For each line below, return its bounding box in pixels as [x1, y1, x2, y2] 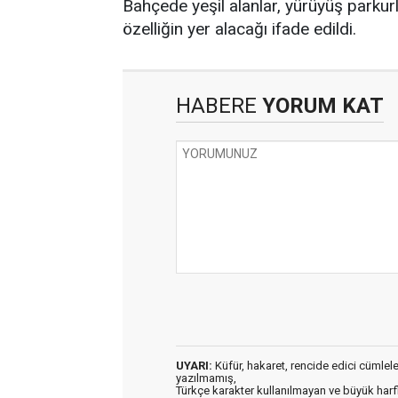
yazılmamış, [176, 371, 236, 385]
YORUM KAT [257, 93, 384, 118]
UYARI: [176, 359, 212, 372]
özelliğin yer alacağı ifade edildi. [123, 19, 356, 39]
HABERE [176, 93, 257, 118]
